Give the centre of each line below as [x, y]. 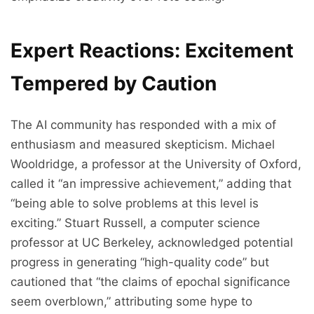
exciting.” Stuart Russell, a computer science [135, 223]
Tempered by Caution [114, 84]
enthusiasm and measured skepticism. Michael [143, 145]
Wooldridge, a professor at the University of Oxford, [156, 164]
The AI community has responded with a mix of [143, 125]
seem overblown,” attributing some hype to [131, 302]
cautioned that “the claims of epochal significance [150, 282]
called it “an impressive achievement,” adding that [151, 184]
